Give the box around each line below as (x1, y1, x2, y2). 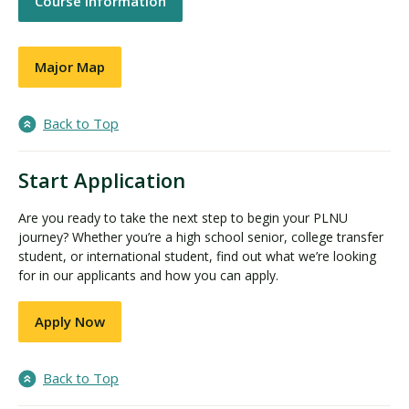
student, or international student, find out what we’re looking (18, 247, 376, 266)
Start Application (18, 166, 185, 194)
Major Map (35, 58, 105, 77)
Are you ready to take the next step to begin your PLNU (18, 209, 348, 227)
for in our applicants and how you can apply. (18, 267, 278, 285)
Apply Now (35, 311, 105, 330)
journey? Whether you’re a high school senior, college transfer (18, 228, 383, 246)
